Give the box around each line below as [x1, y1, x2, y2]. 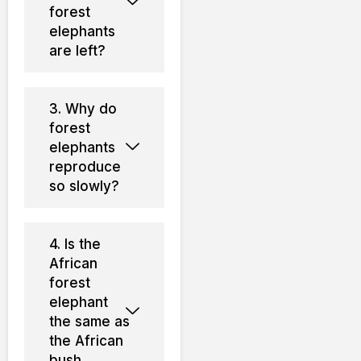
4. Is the [49, 235, 101, 252]
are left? [49, 42, 106, 59]
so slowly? [49, 177, 119, 194]
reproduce [49, 158, 121, 175]
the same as [49, 313, 130, 330]
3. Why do [49, 100, 117, 117]
